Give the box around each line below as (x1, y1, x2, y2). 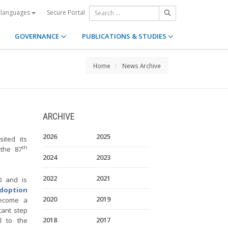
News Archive (122, 62, 161, 70)
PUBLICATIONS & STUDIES (81, 32, 168, 41)
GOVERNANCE (15, 32, 61, 41)
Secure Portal (47, 8, 85, 17)
